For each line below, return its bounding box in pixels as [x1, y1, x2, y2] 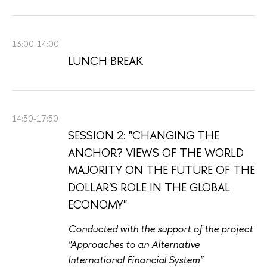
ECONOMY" [68, 196, 127, 212]
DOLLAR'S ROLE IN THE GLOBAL [68, 179, 230, 195]
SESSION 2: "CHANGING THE [68, 127, 219, 143]
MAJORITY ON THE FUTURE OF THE [68, 162, 255, 178]
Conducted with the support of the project [68, 222, 253, 236]
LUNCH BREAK [68, 52, 143, 69]
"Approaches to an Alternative [68, 237, 200, 252]
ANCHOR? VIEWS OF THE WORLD [68, 144, 244, 160]
